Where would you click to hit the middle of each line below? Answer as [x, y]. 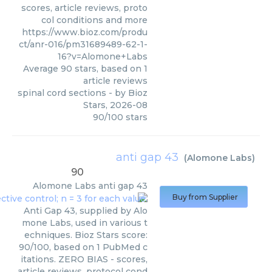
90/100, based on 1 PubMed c [83, 247]
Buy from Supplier [205, 197]
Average [42, 69]
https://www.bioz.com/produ [85, 32]
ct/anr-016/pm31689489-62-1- [83, 44]
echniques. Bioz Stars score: [86, 235]
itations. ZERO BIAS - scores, [84, 260]
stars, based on [108, 69]
